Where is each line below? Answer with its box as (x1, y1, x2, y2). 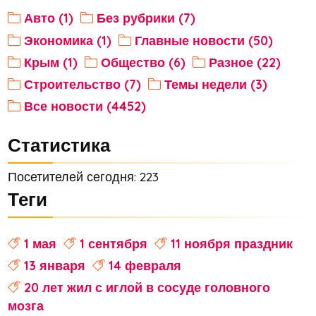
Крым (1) (23, 54, 78, 70)
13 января (23, 257, 85, 274)
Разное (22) (208, 54, 281, 70)
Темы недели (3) (164, 76, 267, 92)
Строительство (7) (23, 76, 141, 92)
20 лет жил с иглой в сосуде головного (23, 279, 270, 296)
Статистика (7, 133, 110, 157)
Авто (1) (23, 10, 73, 26)
